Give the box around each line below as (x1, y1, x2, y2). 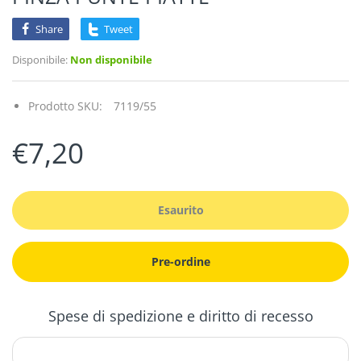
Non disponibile (68, 52, 152, 67)
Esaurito (157, 201, 204, 218)
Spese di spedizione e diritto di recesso (48, 305, 313, 326)
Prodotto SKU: (28, 98, 102, 114)
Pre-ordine (151, 253, 210, 269)
